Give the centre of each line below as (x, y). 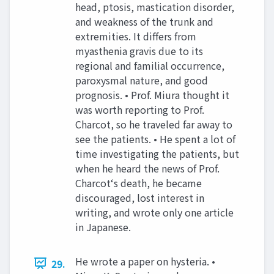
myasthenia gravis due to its (139, 50)
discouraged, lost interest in (140, 197)
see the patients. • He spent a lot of (155, 139)
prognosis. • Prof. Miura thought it (152, 94)
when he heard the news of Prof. (147, 168)
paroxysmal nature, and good (142, 80)
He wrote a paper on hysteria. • (145, 261)
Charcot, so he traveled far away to (154, 124)
